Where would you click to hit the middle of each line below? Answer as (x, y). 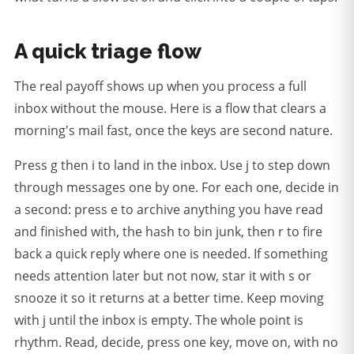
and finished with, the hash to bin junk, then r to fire (168, 232)
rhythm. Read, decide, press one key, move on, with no (176, 343)
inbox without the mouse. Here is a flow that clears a (170, 109)
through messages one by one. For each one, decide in (177, 188)
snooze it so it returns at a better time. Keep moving (169, 298)
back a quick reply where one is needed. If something (171, 254)
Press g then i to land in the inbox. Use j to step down (172, 166)
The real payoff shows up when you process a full (160, 87)
